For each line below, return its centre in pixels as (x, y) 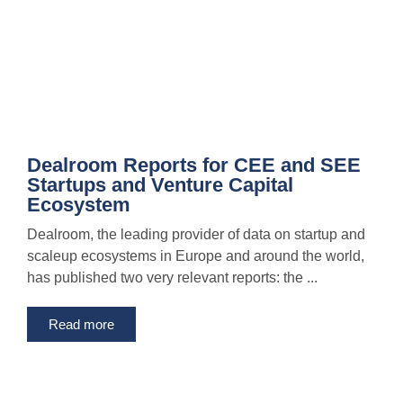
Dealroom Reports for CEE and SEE (194, 166)
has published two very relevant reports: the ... (172, 278)
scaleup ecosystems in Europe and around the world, (196, 256)
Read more (81, 325)
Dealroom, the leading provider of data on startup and (196, 235)
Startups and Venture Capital (160, 185)
